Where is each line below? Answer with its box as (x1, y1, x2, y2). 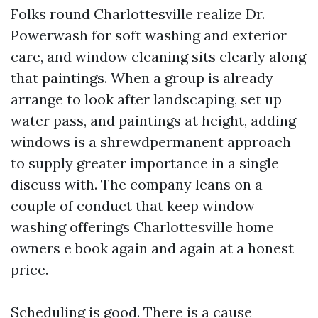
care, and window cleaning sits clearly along (11, 48, 306, 65)
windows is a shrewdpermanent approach (11, 133, 291, 150)
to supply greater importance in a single (11, 154, 279, 172)
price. (11, 261, 48, 278)
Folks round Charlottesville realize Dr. (11, 5, 265, 23)
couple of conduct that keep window (11, 197, 255, 214)
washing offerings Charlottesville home (11, 218, 274, 236)
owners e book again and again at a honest (11, 239, 294, 257)
